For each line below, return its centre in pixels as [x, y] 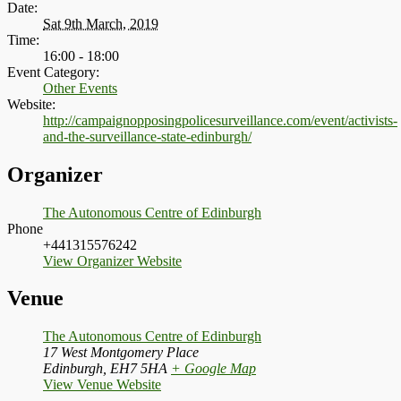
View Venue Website [102, 385]
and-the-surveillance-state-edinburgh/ [147, 136]
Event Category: [53, 72]
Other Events [80, 88]
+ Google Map [213, 369]
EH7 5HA [139, 369]
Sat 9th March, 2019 [101, 23]
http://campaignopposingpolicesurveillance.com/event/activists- [220, 120]
